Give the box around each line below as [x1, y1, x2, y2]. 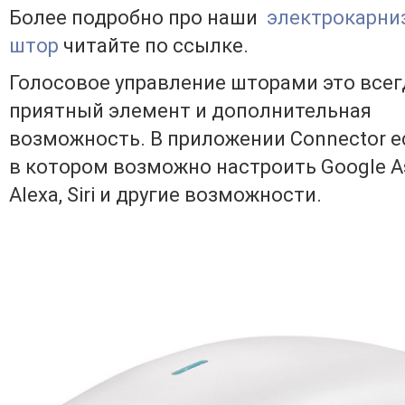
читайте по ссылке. [59, 34, 249, 57]
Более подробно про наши [9, 6, 267, 29]
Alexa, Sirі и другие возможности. [9, 184, 322, 206]
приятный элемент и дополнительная [9, 99, 372, 122]
